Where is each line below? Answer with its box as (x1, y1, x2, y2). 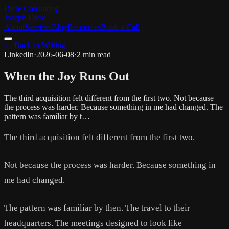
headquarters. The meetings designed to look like (4, 218, 182, 228)
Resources (67, 22, 101, 31)
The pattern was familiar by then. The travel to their (4, 202, 190, 213)
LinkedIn (4, 50, 34, 59)
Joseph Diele (4, 13, 45, 22)
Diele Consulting (4, 4, 59, 13)
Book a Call (101, 22, 140, 31)
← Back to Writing (4, 41, 65, 50)
